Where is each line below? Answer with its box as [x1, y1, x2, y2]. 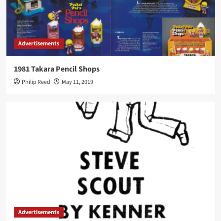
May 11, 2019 [61, 78, 93, 87]
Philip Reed [21, 78, 50, 87]
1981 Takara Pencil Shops [13, 64, 100, 75]
